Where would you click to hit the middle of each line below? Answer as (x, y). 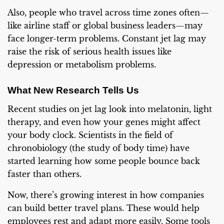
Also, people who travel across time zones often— (108, 12)
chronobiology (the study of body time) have (98, 148)
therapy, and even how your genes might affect (104, 122)
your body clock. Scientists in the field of (90, 135)
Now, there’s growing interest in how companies (106, 195)
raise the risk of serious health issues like (89, 51)
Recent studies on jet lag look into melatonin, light (110, 109)
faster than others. (44, 174)
